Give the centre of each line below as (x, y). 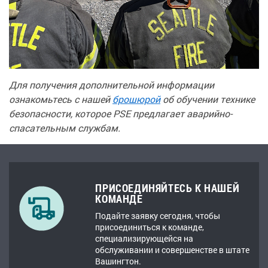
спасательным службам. (65, 128)
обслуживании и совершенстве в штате (173, 250)
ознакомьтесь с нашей (61, 99)
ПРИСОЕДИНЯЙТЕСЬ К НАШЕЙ (167, 188)
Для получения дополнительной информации (112, 85)
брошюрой (136, 99)
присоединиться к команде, (150, 227)
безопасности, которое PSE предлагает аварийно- (121, 114)
